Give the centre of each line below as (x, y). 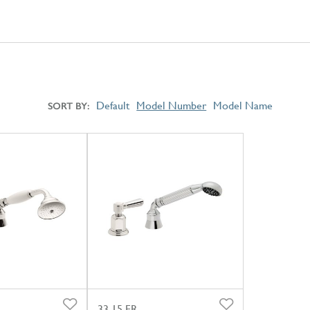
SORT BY (68, 106)
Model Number (172, 105)
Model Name (243, 105)
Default (113, 105)
